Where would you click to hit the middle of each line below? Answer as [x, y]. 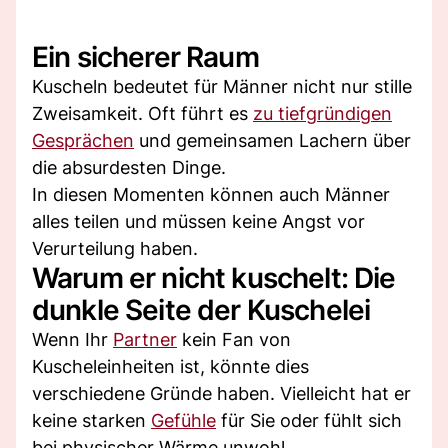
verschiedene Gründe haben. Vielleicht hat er [221, 393]
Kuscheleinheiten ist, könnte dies [170, 366]
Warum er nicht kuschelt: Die [214, 277]
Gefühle [183, 420]
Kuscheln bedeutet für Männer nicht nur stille [222, 86]
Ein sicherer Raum [145, 56]
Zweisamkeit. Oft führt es [142, 113]
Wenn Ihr [72, 339]
